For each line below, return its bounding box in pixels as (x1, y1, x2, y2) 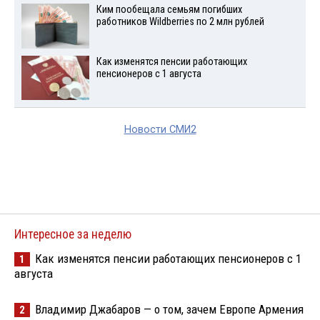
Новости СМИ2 (124, 124, 196, 136)
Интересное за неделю (14, 227, 131, 242)
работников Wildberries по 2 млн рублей (96, 15, 264, 28)
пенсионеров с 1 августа (96, 67, 201, 80)
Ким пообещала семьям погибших (96, 3, 242, 16)
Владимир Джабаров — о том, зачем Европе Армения (35, 302, 304, 317)
